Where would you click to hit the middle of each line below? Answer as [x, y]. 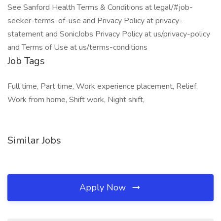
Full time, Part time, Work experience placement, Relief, [103, 86]
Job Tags [26, 61]
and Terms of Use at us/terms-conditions [77, 47]
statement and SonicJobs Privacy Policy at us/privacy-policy [109, 34]
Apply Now [104, 187]
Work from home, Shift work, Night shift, [76, 100]
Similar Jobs [34, 140]
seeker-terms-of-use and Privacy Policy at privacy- [95, 21]
